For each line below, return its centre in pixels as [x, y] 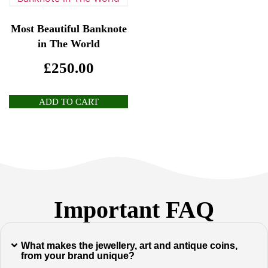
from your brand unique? [78, 256]
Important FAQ [134, 210]
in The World [68, 43]
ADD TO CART [68, 102]
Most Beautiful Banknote [68, 28]
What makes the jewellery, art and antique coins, [130, 246]
